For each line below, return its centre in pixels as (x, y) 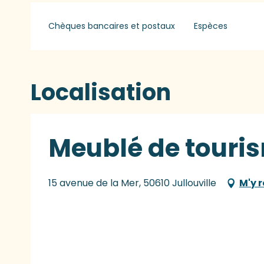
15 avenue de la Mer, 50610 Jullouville (132, 183)
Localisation (101, 93)
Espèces (210, 26)
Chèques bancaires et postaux (112, 26)
